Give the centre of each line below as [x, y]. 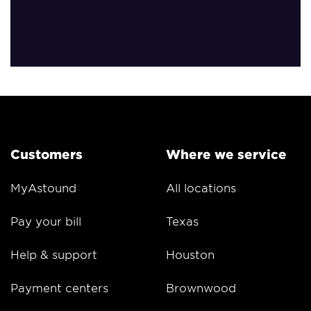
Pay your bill [46, 221]
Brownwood [201, 288]
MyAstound [43, 188]
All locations [201, 188]
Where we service [226, 154]
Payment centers [59, 288]
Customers [47, 154]
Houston [190, 254]
